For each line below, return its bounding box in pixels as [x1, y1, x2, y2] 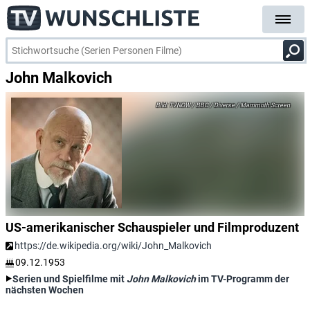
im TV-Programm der [196, 273, 289, 284]
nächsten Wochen [6, 284, 84, 295]
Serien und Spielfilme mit [12, 273, 127, 284]
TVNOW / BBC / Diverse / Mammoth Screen [167, 102, 290, 109]
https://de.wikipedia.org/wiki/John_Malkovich [15, 240, 212, 251]
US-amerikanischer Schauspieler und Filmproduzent [6, 220, 299, 235]
